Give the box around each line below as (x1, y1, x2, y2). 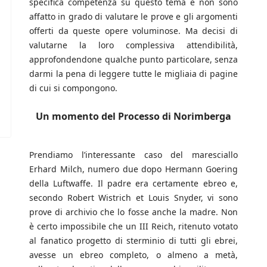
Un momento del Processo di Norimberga (36, 110, 231, 123)
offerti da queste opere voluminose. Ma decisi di (29, 25, 238, 37)
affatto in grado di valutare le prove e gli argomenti (29, 11, 238, 23)
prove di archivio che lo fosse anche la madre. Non (29, 206, 238, 218)
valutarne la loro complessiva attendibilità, (29, 39, 238, 51)
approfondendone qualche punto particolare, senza (29, 54, 238, 66)
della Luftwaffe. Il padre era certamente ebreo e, (29, 178, 238, 190)
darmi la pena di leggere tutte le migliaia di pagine (29, 68, 238, 80)
